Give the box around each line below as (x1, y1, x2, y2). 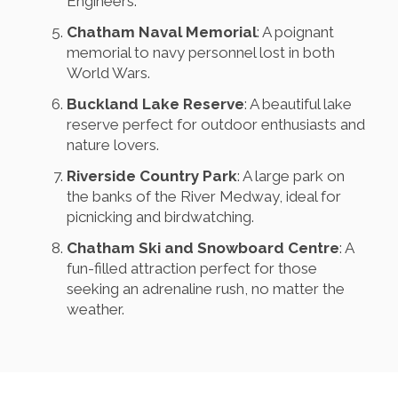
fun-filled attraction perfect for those (67, 259, 317, 278)
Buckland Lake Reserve (67, 95, 244, 114)
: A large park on (237, 167, 345, 186)
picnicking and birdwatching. (67, 208, 254, 227)
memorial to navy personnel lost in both (67, 44, 335, 62)
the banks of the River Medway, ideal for (67, 187, 341, 206)
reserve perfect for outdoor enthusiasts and (67, 115, 365, 134)
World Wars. (67, 64, 150, 83)
